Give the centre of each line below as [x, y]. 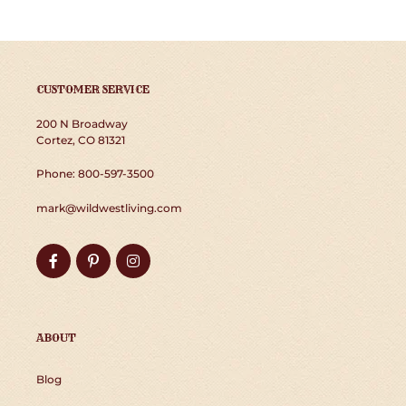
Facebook [93, 260]
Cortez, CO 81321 [81, 140]
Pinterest [132, 260]
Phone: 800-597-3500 [95, 174]
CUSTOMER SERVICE [93, 90]
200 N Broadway [82, 123]
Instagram [177, 260]
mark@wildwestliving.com [109, 208]
